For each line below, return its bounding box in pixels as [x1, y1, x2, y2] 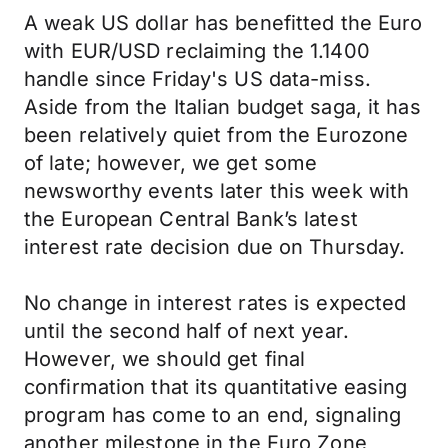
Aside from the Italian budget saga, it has [24, 95, 421, 119]
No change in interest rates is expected [24, 291, 407, 315]
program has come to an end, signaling [24, 403, 402, 427]
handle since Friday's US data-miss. [24, 67, 371, 91]
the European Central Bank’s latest [24, 207, 358, 231]
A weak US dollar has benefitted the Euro [24, 11, 423, 35]
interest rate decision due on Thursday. [24, 235, 406, 259]
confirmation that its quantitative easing [24, 375, 408, 399]
